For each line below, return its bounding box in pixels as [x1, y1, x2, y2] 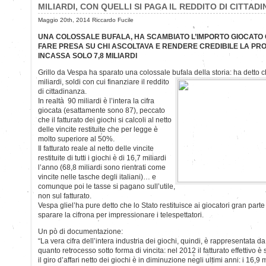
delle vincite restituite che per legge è [38, 125, 158, 134]
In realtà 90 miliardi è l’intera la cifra [38, 96, 154, 105]
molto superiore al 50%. [38, 134, 115, 143]
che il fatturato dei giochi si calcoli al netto [38, 115, 172, 124]
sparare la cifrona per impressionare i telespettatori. [38, 210, 204, 219]
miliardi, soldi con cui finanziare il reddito [38, 77, 169, 86]
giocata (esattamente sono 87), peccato [38, 106, 165, 115]
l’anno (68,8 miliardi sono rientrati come [38, 163, 166, 172]
